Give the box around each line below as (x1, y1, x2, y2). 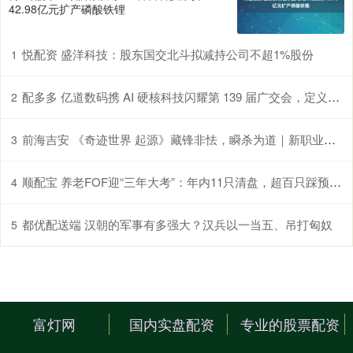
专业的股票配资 (240, 314, 340, 335)
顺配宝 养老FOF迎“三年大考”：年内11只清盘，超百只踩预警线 (22, 173, 329, 191)
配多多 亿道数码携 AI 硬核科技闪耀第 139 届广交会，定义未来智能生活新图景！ (22, 88, 328, 106)
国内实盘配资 (129, 314, 215, 335)
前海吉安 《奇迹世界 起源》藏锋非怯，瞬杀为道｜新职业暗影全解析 (22, 131, 324, 148)
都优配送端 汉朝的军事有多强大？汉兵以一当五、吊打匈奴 (22, 216, 333, 233)
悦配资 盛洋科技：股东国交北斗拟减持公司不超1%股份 (22, 46, 314, 63)
